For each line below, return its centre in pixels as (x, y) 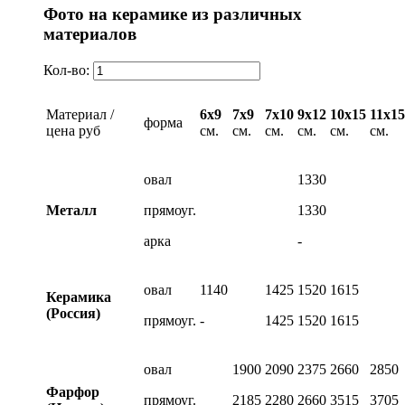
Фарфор (73, 391)
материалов (90, 34)
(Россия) (73, 313)
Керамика (79, 297)
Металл (71, 210)
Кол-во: (68, 70)
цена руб (73, 130)
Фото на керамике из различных (173, 14)
